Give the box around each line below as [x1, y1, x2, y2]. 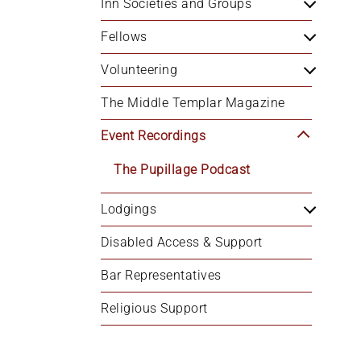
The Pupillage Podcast [114, 162, 251, 177]
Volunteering [101, 62, 177, 77]
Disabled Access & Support [101, 234, 263, 250]
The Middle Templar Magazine [101, 95, 285, 110]
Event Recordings [101, 128, 205, 143]
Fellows [101, 29, 147, 44]
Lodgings [101, 201, 156, 217]
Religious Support [101, 301, 208, 316]
